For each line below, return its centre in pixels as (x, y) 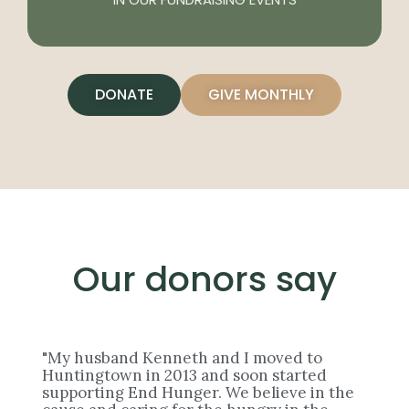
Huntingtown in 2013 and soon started (184, 376)
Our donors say (204, 279)
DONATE (124, 95)
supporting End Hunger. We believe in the (198, 393)
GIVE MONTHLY (261, 95)
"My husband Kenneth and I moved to (182, 358)
